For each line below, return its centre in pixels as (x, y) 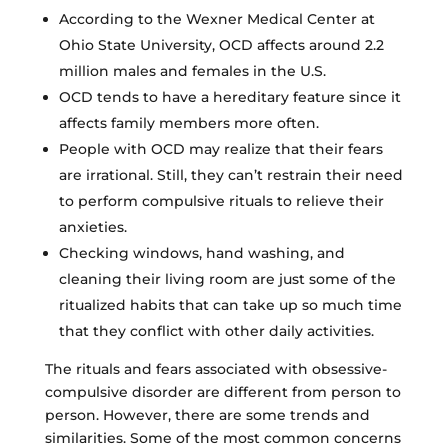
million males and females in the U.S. (192, 70)
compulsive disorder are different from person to (222, 391)
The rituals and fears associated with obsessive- (215, 368)
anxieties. (92, 226)
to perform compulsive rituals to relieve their (221, 200)
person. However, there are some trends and (207, 414)
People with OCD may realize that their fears (220, 148)
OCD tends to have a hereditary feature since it (229, 96)
